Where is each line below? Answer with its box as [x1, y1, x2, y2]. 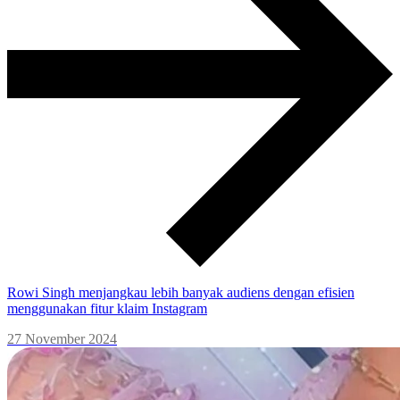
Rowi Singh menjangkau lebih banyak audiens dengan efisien [7, 285, 354, 301]
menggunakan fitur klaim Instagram [7, 301, 207, 317]
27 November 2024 [7, 331, 117, 347]
